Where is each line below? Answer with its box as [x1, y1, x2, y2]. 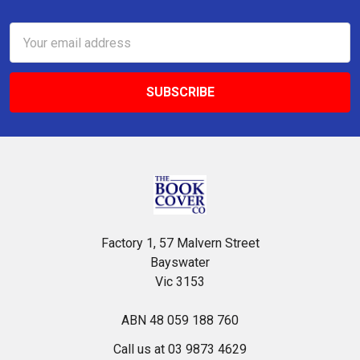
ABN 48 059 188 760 [121, 313, 239, 328]
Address [10, 43, 58, 59]
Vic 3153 [155, 274, 205, 289]
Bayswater [150, 255, 210, 270]
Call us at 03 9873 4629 [113, 342, 247, 357]
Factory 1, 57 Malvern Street [100, 235, 260, 251]
